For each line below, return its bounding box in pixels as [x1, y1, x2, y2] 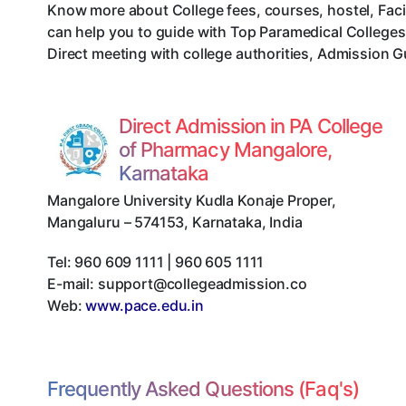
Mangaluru [47, 213, 121, 232]
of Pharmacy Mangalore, [118, 138, 333, 162]
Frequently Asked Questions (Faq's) [47, 377, 359, 401]
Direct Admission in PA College [118, 114, 383, 139]
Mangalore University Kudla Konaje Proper [47, 191, 333, 210]
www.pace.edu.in [85, 296, 204, 315]
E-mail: [47, 275, 98, 294]
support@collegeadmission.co [97, 275, 307, 294]
